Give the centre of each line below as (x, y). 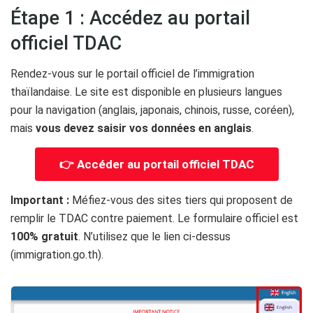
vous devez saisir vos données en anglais (144, 129)
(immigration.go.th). (57, 255)
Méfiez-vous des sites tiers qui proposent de (181, 201)
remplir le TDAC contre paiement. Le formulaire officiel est (154, 219)
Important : (40, 201)
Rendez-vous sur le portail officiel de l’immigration (132, 74)
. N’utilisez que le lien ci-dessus (154, 237)
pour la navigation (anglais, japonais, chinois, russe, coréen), (152, 110)
